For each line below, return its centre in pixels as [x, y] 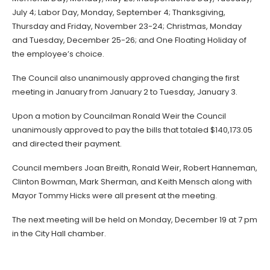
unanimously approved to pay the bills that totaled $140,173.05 [132, 130]
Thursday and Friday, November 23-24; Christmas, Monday [127, 27]
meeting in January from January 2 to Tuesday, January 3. [125, 92]
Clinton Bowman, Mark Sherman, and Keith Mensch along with [132, 182]
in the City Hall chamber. [59, 234]
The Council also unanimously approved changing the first [126, 78]
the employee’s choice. [58, 54]
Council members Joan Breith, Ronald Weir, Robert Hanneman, [135, 168]
